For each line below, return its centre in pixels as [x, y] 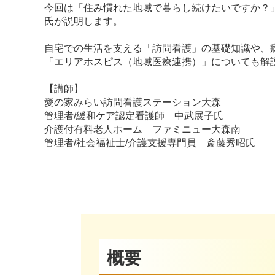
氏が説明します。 [83, 21]
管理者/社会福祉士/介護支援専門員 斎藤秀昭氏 [150, 143]
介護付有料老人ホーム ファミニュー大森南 [142, 130]
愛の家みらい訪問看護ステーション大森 [133, 103]
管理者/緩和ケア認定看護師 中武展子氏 [134, 116]
